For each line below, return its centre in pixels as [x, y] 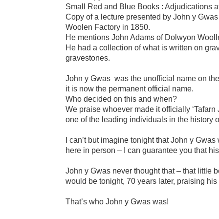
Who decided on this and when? [121, 99]
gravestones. [88, 58]
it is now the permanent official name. [130, 88]
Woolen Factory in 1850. [108, 27]
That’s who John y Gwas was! [117, 201]
